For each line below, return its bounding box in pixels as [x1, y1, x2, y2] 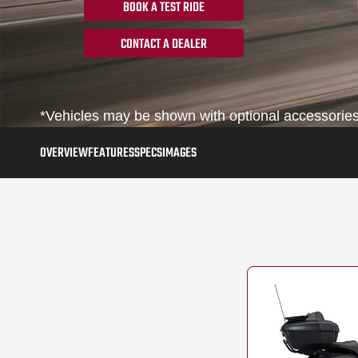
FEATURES [88, 143, 134, 164]
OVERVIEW [40, 143, 88, 164]
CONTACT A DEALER [121, 34, 207, 55]
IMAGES [162, 143, 197, 164]
